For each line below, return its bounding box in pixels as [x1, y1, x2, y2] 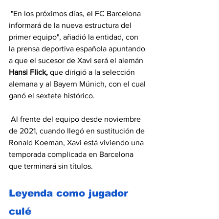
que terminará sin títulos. [9, 162, 93, 170]
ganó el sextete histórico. [9, 91, 95, 100]
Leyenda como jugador [9, 188, 131, 198]
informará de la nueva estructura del [9, 21, 133, 29]
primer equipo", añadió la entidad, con [9, 33, 140, 41]
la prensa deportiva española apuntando [9, 44, 147, 53]
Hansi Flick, [9, 68, 48, 76]
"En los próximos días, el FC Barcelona [9, 9, 143, 18]
